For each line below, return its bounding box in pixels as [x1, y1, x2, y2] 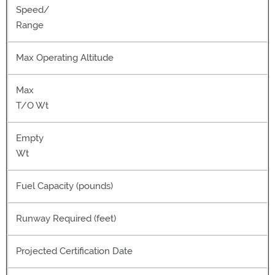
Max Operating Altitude [16, 52, 114, 63]
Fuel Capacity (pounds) [16, 180, 113, 192]
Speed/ [16, 4, 50, 15]
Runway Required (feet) [16, 213, 116, 224]
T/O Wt [16, 100, 48, 111]
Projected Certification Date [16, 246, 133, 257]
